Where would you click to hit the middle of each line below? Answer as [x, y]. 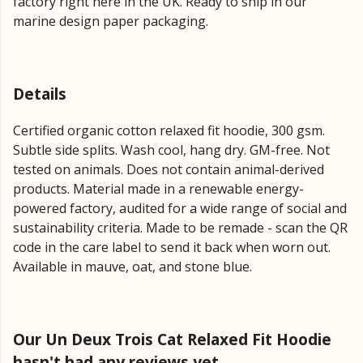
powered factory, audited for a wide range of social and [180, 209]
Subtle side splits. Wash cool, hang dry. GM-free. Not [171, 150]
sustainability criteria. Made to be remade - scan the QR [180, 228]
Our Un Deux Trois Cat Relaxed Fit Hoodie [172, 340]
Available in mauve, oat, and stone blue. [132, 267]
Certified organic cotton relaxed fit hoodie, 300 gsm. [169, 131]
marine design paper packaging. [111, 21]
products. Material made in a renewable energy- [158, 189]
